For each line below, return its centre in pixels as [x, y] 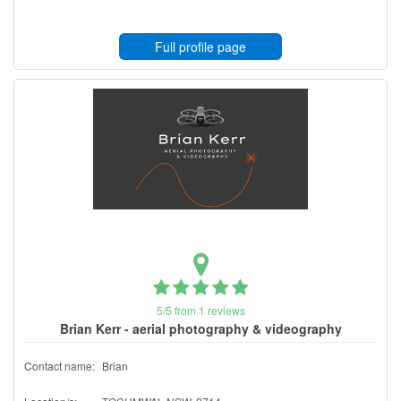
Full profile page [200, 46]
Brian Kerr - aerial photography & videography [200, 328]
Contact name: [60, 365]
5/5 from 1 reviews [200, 310]
